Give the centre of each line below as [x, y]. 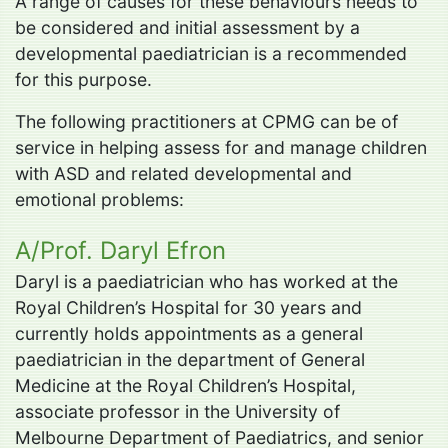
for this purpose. [83, 79]
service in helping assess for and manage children [221, 147]
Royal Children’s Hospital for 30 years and [188, 307]
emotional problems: [99, 199]
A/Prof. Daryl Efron [120, 250]
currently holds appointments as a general [189, 333]
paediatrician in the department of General [190, 359]
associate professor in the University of [177, 411]
